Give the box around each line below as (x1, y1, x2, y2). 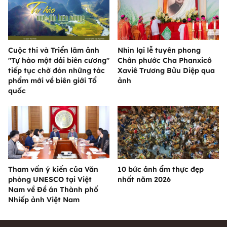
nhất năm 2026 (118, 174, 171, 184)
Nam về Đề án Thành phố (8, 184, 98, 194)
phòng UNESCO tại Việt (8, 174, 92, 184)
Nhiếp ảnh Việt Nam (8, 195, 80, 204)
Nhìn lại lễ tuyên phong (118, 45, 201, 55)
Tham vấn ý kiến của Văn (8, 164, 98, 174)
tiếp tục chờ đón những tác (8, 65, 105, 75)
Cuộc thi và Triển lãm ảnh (8, 45, 99, 55)
